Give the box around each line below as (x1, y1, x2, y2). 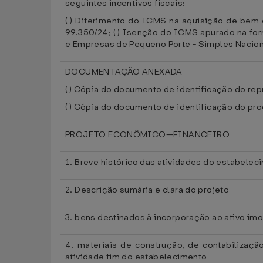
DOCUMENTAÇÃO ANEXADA (65, 66, 183, 77)
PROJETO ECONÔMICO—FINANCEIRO (65, 129, 230, 140)
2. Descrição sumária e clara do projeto (65, 184, 230, 195)
